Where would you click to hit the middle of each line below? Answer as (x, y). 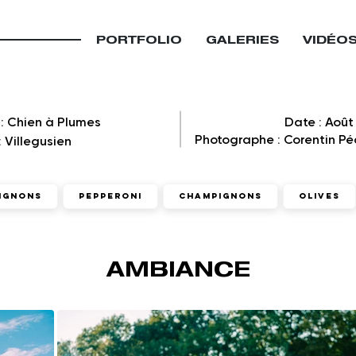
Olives (319, 196)
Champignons (221, 196)
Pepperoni (110, 196)
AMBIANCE (178, 268)
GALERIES (242, 39)
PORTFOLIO (139, 39)
